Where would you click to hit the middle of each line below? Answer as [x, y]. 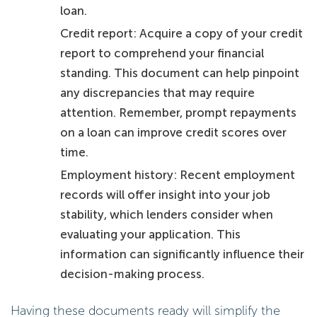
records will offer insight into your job [166, 194]
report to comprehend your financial [162, 53]
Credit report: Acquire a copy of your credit [182, 33]
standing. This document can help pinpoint [180, 73]
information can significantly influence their [183, 254]
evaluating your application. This [151, 234]
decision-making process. [133, 273]
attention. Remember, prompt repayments [179, 112]
